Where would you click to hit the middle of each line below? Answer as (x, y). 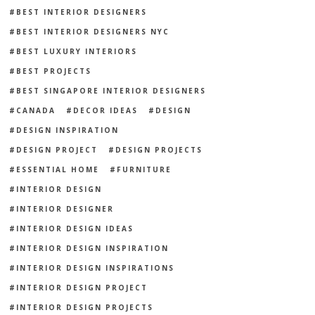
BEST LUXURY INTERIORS (77, 52)
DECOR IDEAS (106, 111)
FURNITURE (144, 170)
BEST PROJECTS (54, 71)
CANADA (36, 111)
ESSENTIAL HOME (58, 170)
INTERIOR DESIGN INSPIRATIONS (96, 268)
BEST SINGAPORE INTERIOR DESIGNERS (111, 91)
